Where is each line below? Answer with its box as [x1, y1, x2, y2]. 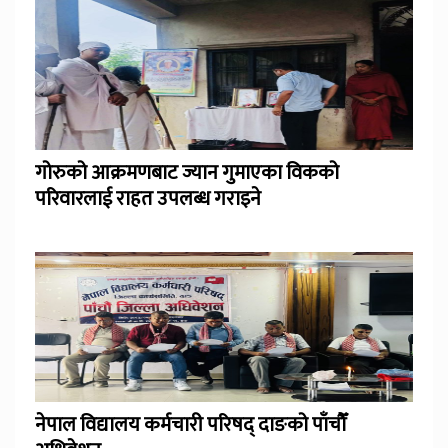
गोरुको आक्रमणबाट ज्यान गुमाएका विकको [35, 155, 339, 190]
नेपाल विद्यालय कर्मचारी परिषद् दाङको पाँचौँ [35, 407, 346, 442]
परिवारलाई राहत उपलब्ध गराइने [35, 181, 261, 216]
